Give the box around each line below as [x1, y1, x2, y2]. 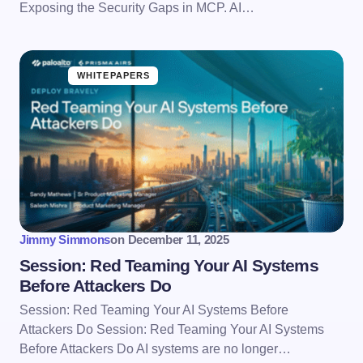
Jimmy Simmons [19, 232, 111, 246]
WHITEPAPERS [77, 70, 151, 80]
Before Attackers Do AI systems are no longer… [19, 341, 291, 356]
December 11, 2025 [127, 232, 229, 246]
